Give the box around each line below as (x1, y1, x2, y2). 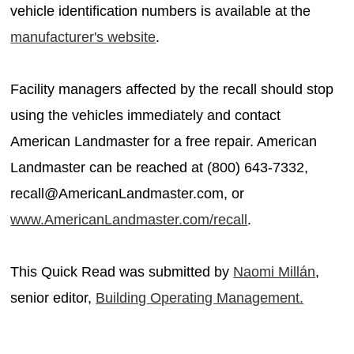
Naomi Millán (233, 263, 316, 280)
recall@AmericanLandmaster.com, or (10, 185, 245, 201)
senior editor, (10, 289, 96, 306)
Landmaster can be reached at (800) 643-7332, (10, 159, 309, 175)
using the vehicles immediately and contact (10, 107, 281, 123)
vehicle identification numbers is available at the (10, 2, 311, 19)
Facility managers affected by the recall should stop (10, 81, 334, 97)
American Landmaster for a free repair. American (10, 133, 318, 149)
